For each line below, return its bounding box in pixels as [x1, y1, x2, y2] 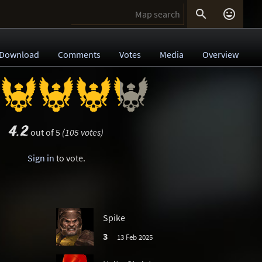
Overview [202, 49, 239, 60]
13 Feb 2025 [116, 232, 153, 242]
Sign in [27, 152, 54, 164]
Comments [58, 49, 101, 60]
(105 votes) [62, 126, 104, 138]
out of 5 [29, 126, 62, 138]
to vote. [54, 152, 85, 164]
